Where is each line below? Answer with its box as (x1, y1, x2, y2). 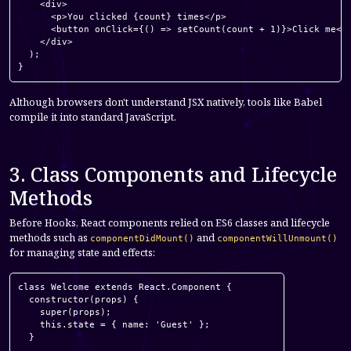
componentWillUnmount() (217, 233, 338, 244)
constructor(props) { (18, 294, 139, 305)
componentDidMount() (90, 233, 194, 244)
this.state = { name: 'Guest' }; (18, 319, 210, 330)
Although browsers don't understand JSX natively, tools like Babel (9, 94, 322, 109)
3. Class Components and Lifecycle (9, 160, 337, 187)
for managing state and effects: (9, 244, 155, 259)
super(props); (18, 306, 111, 317)
